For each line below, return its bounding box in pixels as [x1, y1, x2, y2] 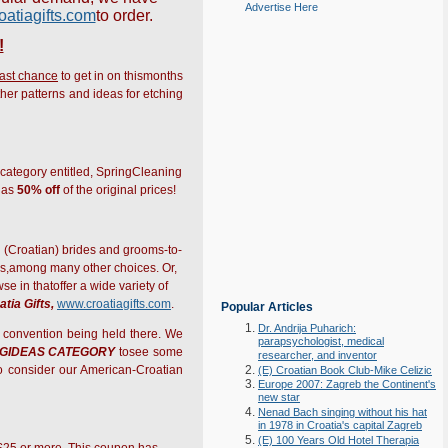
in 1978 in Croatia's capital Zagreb [258, 419, 422, 433]
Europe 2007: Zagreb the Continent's [258, 378, 436, 390]
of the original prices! [60, 183, 176, 197]
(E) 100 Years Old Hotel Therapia [258, 434, 419, 446]
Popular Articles [221, 300, 313, 314]
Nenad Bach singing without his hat [258, 406, 427, 418]
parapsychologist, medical [258, 335, 384, 349]
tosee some [119, 345, 184, 359]
